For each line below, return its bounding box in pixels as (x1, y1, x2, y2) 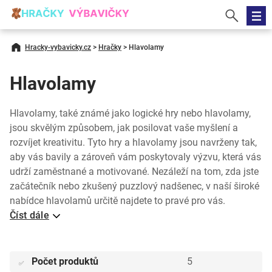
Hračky (98, 43, 121, 52)
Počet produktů (32, 255, 98, 267)
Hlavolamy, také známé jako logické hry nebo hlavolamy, (10, 107, 251, 119)
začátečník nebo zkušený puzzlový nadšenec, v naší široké (10, 180, 259, 192)
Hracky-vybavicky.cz (25, 43, 91, 52)
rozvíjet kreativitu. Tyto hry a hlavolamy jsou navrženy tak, (10, 137, 257, 148)
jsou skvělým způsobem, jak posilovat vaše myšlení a (10, 122, 238, 134)
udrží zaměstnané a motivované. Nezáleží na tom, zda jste (10, 166, 259, 177)
